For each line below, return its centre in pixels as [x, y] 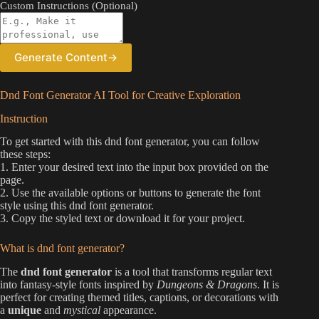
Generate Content [61, 58]
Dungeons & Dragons [207, 285]
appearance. [129, 310]
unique [25, 310]
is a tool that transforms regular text [192, 272]
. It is [268, 285]
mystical [82, 310]
